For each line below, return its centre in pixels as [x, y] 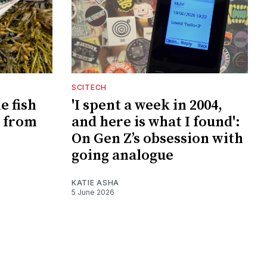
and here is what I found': [156, 122]
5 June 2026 [93, 193]
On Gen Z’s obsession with [157, 139]
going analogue [122, 156]
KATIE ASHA [95, 183]
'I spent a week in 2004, [147, 106]
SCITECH [89, 88]
